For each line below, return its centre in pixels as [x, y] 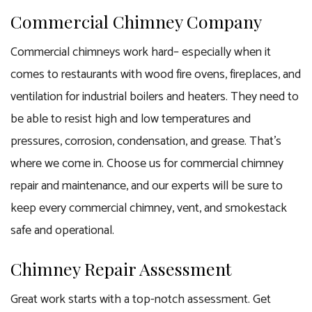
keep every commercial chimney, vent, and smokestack [149, 208]
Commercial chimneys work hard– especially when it [141, 52]
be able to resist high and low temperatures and [131, 119]
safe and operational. [62, 231]
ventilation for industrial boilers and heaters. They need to [155, 97]
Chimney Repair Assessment [121, 268]
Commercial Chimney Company [136, 21]
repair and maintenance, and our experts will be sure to [147, 186]
